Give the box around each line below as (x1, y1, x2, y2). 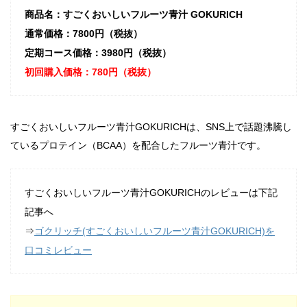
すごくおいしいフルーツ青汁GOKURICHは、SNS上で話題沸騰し (10, 121, 292, 132)
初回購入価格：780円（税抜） (25, 66, 156, 78)
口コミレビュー (25, 244, 92, 256)
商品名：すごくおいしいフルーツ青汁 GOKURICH (25, 9, 243, 21)
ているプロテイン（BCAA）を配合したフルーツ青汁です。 (10, 139, 266, 151)
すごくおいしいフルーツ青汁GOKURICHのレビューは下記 (25, 186, 278, 198)
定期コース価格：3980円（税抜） (25, 47, 171, 59)
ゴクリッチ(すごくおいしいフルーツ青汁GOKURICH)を (34, 225, 275, 236)
